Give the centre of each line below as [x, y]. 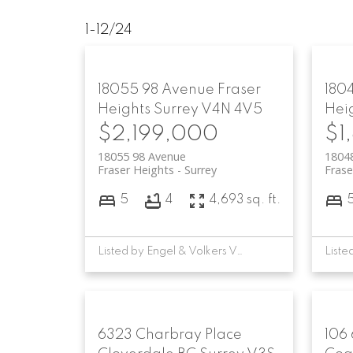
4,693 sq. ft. [245, 201]
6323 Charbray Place [169, 334]
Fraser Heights [136, 169]
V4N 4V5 [231, 109]
